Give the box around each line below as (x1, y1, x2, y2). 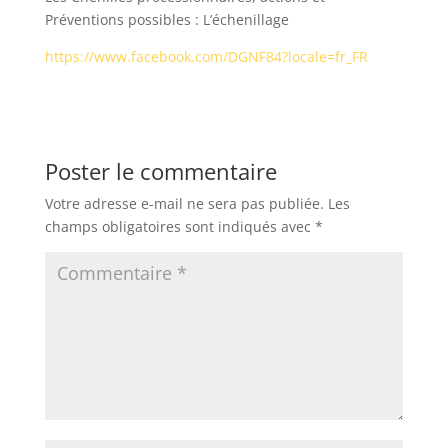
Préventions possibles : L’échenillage (44, 9, 289, 29)
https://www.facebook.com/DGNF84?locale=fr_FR (44, 46, 368, 66)
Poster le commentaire (44, 155, 277, 186)
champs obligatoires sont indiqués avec (44, 216, 315, 236)
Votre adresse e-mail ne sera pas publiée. (44, 193, 324, 213)
